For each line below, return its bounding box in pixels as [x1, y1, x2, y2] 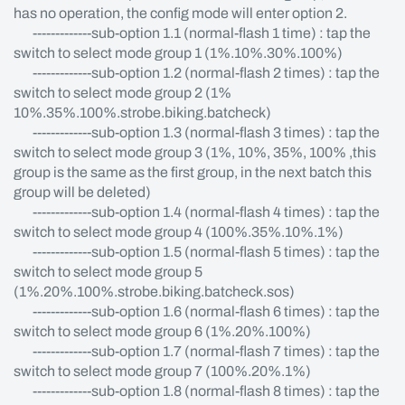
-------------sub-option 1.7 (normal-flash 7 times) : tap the [14, 344, 380, 359]
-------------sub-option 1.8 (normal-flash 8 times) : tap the [14, 383, 380, 399]
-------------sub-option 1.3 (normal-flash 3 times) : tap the [14, 125, 380, 140]
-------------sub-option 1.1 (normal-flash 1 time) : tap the [14, 25, 371, 41]
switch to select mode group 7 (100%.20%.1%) [14, 363, 311, 379]
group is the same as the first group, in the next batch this [14, 165, 372, 180]
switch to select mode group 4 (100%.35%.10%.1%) [14, 224, 344, 240]
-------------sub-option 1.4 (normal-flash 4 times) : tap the [14, 204, 380, 220]
